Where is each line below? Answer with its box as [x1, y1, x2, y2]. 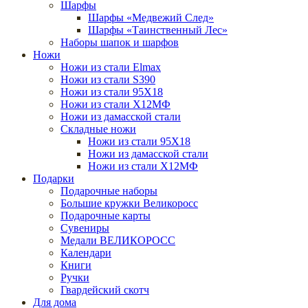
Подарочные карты [60, 209, 151, 221]
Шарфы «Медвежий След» [88, 11, 214, 23]
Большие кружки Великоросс [60, 197, 198, 209]
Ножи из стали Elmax [60, 60, 161, 73]
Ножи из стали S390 [60, 73, 155, 85]
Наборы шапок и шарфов [60, 36, 179, 48]
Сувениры [60, 221, 109, 234]
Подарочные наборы [60, 184, 157, 197]
